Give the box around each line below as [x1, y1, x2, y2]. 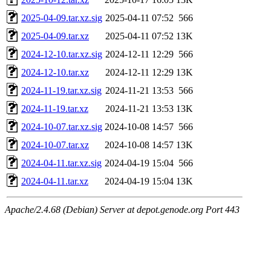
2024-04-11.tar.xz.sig [21, 157, 102, 168]
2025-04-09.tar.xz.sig [21, 12, 102, 23]
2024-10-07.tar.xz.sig [21, 121, 102, 132]
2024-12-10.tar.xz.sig [21, 48, 102, 59]
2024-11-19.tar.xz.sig [21, 85, 102, 96]
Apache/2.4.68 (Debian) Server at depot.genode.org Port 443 [5, 204, 240, 215]
